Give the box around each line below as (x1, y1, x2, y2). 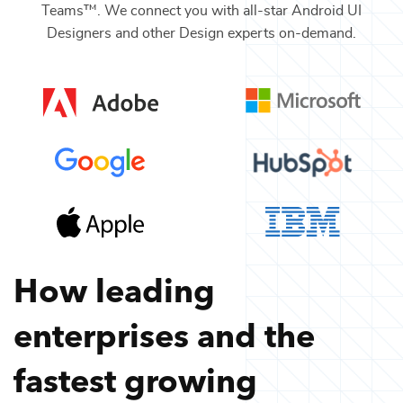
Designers (47, 25, 112, 40)
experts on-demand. (224, 25, 356, 40)
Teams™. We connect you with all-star (41, 3, 291, 18)
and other (112, 25, 175, 40)
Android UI (291, 3, 362, 18)
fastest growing (13, 354, 257, 401)
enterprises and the (13, 309, 315, 356)
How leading (13, 264, 215, 311)
